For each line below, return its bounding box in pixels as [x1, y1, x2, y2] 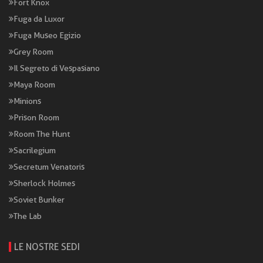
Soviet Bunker [14, 194, 65, 204]
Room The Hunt [14, 129, 70, 139]
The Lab [14, 211, 42, 221]
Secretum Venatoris [14, 161, 85, 171]
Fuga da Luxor [14, 14, 65, 23]
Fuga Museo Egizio [14, 30, 81, 40]
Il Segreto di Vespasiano [14, 63, 100, 73]
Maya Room [14, 79, 55, 89]
